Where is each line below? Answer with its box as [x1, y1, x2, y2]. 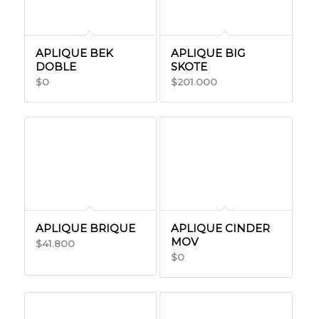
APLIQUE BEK [35, 46, 113, 60]
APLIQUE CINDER [170, 221, 270, 235]
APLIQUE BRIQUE [35, 221, 135, 235]
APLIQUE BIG [170, 46, 245, 60]
